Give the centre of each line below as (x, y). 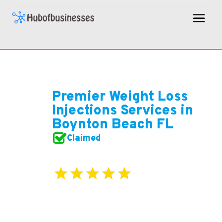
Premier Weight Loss (120, 97)
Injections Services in (122, 111)
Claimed (83, 138)
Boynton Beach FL (112, 125)
